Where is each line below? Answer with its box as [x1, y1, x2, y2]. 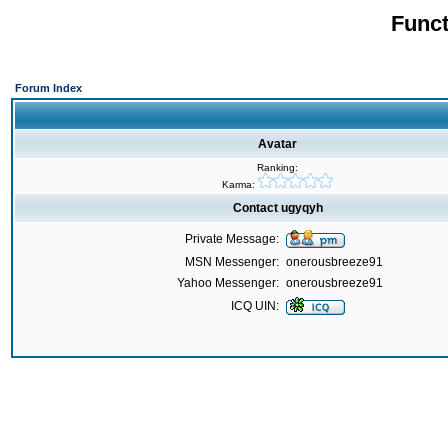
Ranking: [256, 162, 298, 173]
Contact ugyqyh [232, 201, 323, 215]
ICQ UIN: [231, 299, 279, 313]
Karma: [221, 179, 258, 190]
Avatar [258, 137, 297, 151]
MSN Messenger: [185, 255, 279, 269]
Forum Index [15, 82, 82, 94]
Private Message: [185, 232, 279, 246]
